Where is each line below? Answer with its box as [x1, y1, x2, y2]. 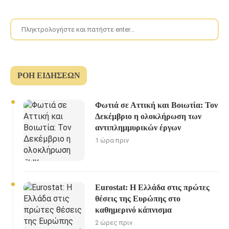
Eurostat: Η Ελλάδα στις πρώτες [95, 182, 210, 192]
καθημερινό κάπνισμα [95, 205, 172, 214]
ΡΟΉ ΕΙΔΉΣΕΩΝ [17, 71, 80, 80]
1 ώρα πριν [95, 136, 129, 144]
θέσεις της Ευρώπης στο [95, 194, 180, 203]
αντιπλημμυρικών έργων [95, 123, 181, 132]
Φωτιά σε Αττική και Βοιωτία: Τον [95, 100, 218, 109]
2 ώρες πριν [95, 218, 132, 226]
